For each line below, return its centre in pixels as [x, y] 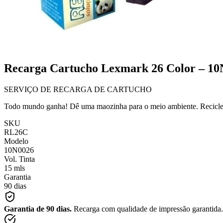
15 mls [14, 168]
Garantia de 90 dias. [38, 209]
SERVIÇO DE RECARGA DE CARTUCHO [78, 89]
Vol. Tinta [19, 159]
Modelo [16, 141]
